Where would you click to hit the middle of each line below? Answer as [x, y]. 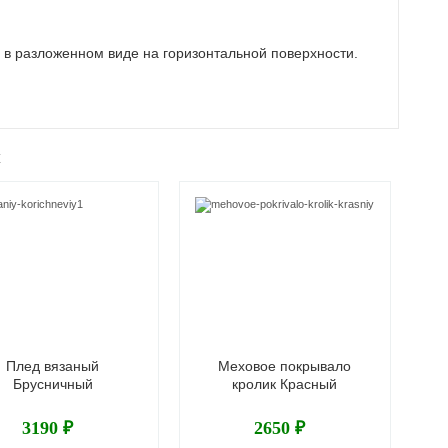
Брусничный [52, 384]
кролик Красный [285, 384]
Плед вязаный [53, 366]
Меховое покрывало [285, 366]
